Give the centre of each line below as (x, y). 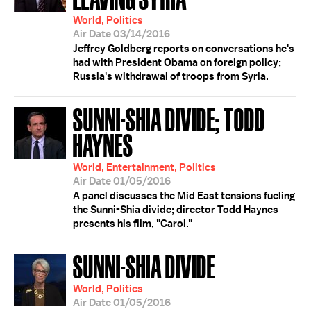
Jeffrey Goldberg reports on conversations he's (184, 49)
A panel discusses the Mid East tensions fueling (184, 196)
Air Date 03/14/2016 (121, 34)
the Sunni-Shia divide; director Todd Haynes (176, 210)
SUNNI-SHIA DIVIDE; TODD (169, 118)
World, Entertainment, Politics (144, 167)
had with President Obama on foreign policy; (177, 62)
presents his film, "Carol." (133, 224)
